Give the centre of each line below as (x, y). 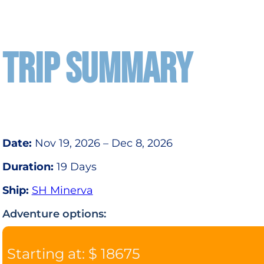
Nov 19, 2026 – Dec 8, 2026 (102, 143)
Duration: (28, 166)
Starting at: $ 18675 (73, 253)
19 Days (75, 166)
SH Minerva (62, 190)
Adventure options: (54, 214)
